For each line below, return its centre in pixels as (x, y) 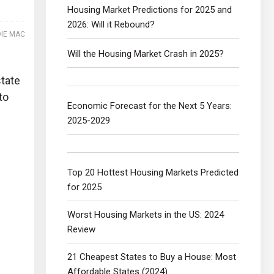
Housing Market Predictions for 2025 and (150, 9)
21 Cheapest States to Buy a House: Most (152, 257)
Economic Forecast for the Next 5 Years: (150, 106)
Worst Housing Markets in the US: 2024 (146, 214)
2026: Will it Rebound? (111, 24)
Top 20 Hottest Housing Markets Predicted (153, 172)
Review (81, 229)
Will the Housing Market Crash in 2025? (146, 54)
